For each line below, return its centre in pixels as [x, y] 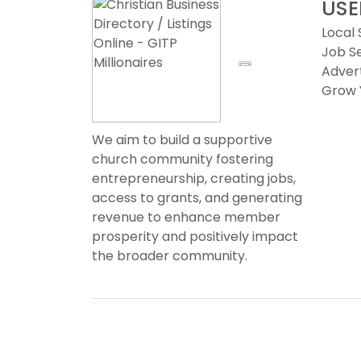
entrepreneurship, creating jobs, [194, 178]
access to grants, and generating [197, 198]
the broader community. [170, 256]
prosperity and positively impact [195, 237]
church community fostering [183, 159]
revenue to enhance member [186, 217]
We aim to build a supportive [182, 140]
